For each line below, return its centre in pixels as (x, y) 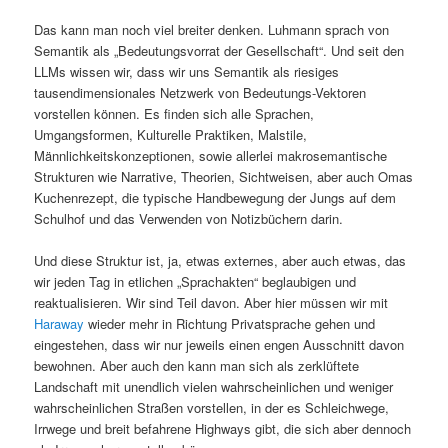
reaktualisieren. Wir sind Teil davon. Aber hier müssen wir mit (211, 302)
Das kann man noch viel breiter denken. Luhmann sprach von (212, 29)
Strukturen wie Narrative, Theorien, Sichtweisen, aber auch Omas (224, 176)
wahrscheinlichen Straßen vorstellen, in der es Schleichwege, (212, 407)
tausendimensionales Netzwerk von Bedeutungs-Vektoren (200, 92)
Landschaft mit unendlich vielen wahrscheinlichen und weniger (214, 386)
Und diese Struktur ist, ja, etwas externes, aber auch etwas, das (220, 260)
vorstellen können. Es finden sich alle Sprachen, (174, 113)
